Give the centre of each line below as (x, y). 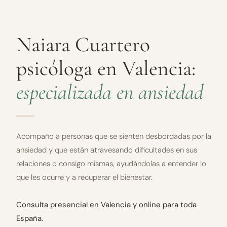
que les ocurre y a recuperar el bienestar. (84, 177)
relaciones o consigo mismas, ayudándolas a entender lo (111, 163)
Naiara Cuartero (83, 45)
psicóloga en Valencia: (106, 69)
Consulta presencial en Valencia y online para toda (106, 204)
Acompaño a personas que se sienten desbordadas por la (114, 136)
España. (30, 218)
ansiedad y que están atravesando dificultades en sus (107, 150)
